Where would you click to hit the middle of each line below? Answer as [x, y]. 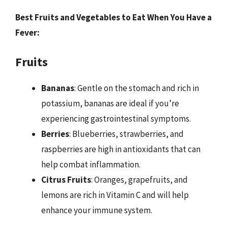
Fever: [27, 33]
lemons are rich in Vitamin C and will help [115, 195]
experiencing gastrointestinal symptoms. [116, 118]
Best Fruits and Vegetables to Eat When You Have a [113, 17]
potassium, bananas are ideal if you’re [110, 103]
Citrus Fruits [66, 179]
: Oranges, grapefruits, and [139, 179]
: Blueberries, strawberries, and [126, 134]
